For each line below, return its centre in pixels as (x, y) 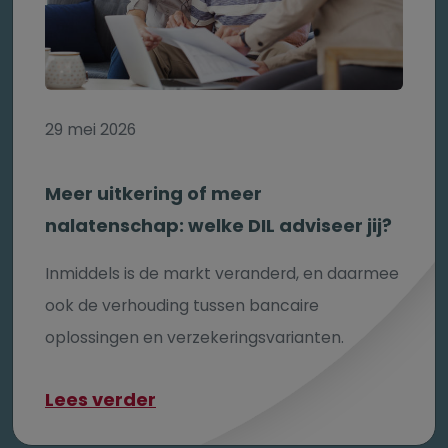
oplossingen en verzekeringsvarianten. (194, 338)
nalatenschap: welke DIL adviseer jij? (218, 226)
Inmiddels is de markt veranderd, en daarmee (222, 274)
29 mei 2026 (90, 130)
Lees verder (100, 400)
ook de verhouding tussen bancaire (182, 306)
